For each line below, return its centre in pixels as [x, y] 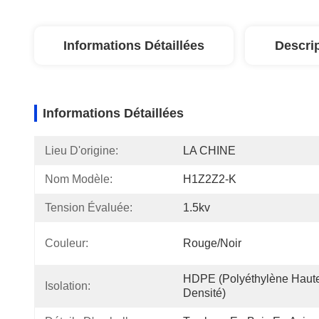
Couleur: [67, 243]
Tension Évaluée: [89, 208]
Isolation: [68, 286]
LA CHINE [209, 151]
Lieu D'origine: [82, 151]
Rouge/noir [212, 243]
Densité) [204, 293]
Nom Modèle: [79, 179]
